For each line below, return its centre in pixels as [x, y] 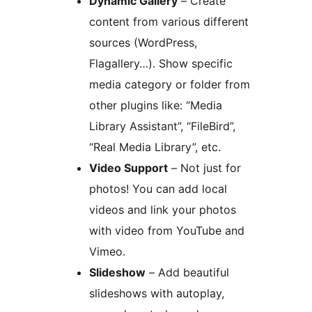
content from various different [169, 22]
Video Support [128, 168]
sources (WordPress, [143, 43]
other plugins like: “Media [156, 106]
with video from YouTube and [167, 231]
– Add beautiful [187, 273]
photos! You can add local [158, 189]
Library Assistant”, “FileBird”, [162, 126]
